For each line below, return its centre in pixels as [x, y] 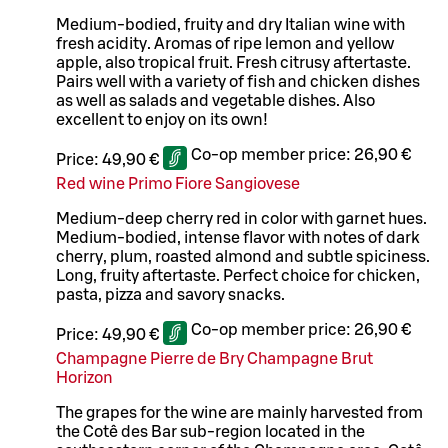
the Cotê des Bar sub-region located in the [210, 432]
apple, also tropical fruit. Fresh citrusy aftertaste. [233, 63]
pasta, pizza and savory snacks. [170, 295]
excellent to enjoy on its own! [162, 120]
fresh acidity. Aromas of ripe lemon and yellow [225, 44]
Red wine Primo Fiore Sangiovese [178, 184]
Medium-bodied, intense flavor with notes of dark [238, 238]
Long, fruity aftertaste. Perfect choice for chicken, [238, 276]
